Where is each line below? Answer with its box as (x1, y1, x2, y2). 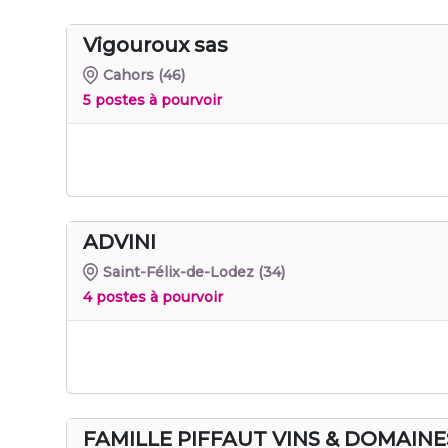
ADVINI (83, 229, 156, 254)
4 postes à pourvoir (83, 287, 223, 306)
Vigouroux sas (83, 32, 228, 57)
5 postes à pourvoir (83, 90, 222, 109)
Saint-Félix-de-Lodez (103, 262, 255, 281)
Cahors (103, 65, 155, 84)
